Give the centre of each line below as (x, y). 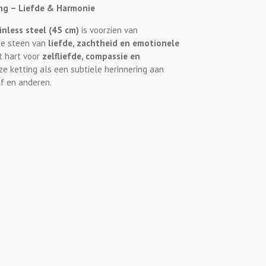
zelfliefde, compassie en (91, 56)
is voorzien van (110, 30)
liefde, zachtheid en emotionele (114, 43)
